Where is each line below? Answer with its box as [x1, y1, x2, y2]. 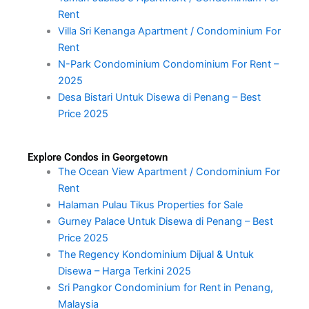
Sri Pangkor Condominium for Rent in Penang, [57, 281, 273, 294]
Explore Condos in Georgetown [28, 150, 168, 163]
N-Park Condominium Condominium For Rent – [57, 57, 279, 70]
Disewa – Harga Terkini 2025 [57, 264, 191, 277]
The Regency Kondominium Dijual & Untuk [57, 248, 254, 261]
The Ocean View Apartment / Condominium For [57, 165, 280, 178]
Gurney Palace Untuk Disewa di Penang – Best [57, 215, 273, 228]
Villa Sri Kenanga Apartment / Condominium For [57, 24, 281, 37]
